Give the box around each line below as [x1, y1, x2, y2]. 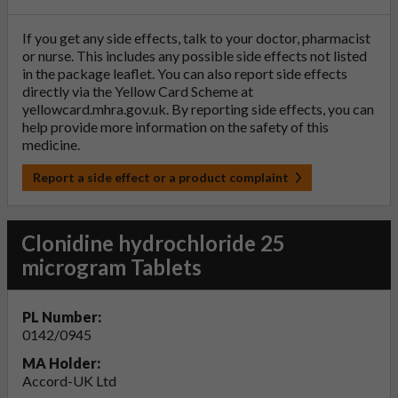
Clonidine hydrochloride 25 [21, 230, 285, 256]
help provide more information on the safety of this [22, 118, 329, 135]
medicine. [22, 136, 80, 153]
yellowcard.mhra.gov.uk [22, 100, 166, 117]
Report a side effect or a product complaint [33, 170, 289, 185]
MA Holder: [22, 354, 100, 371]
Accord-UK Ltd [22, 372, 116, 389]
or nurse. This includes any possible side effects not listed [22, 47, 367, 64]
